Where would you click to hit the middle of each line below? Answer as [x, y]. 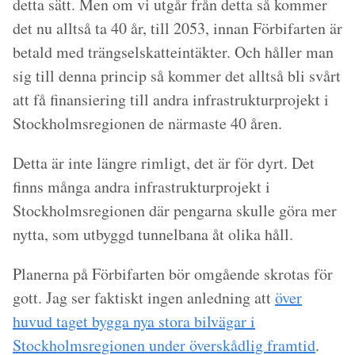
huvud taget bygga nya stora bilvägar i [134, 321]
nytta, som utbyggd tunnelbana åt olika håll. [153, 234]
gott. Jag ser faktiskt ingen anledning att [144, 298]
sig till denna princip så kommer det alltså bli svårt [177, 76]
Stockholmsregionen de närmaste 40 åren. [147, 123]
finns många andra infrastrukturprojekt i [141, 187]
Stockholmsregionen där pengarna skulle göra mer [175, 210]
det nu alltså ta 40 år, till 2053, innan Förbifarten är [177, 28]
